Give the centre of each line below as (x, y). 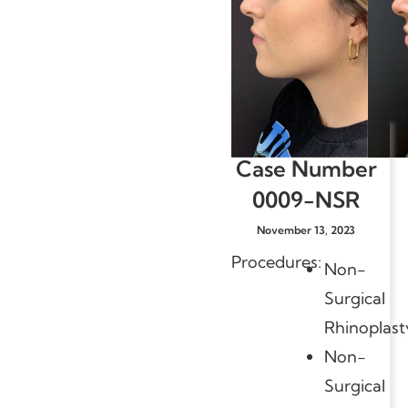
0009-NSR (306, 199)
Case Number (306, 168)
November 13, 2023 (306, 229)
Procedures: (276, 261)
